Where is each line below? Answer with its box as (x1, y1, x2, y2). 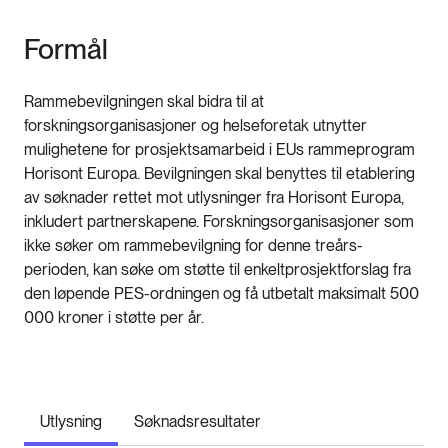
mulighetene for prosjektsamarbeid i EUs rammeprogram (24, 140, 415, 160)
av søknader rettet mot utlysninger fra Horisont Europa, (24, 188, 404, 208)
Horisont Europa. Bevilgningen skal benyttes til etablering (24, 164, 415, 184)
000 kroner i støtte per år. (24, 308, 204, 328)
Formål (24, 31, 108, 66)
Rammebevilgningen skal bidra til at (24, 92, 264, 112)
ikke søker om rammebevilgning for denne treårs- (24, 236, 363, 256)
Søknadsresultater (134, 412, 261, 432)
